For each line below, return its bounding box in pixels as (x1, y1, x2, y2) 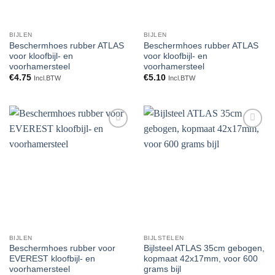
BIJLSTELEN (143, 234, 184, 241)
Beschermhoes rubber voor (9, 244, 115, 254)
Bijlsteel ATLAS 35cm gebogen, (143, 244, 265, 254)
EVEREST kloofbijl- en (9, 254, 95, 264)
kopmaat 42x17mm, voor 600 (143, 254, 258, 264)
